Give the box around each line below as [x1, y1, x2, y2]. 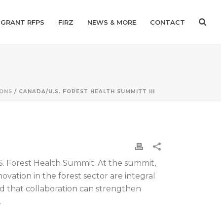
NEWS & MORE [87, 18, 137, 26]
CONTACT [150, 18, 185, 26]
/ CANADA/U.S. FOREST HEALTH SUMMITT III [12, 88, 155, 95]
